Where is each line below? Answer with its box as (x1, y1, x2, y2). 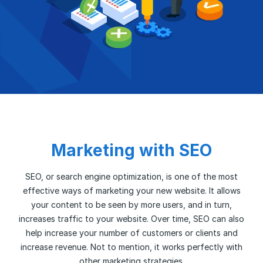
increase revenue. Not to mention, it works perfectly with (21, 242, 242, 252)
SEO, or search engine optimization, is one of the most (25, 171, 238, 181)
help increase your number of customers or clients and (25, 228, 238, 238)
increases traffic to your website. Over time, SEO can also (19, 214, 244, 224)
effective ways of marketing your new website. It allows (22, 186, 241, 195)
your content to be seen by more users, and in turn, (31, 200, 232, 210)
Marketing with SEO (51, 140, 212, 160)
